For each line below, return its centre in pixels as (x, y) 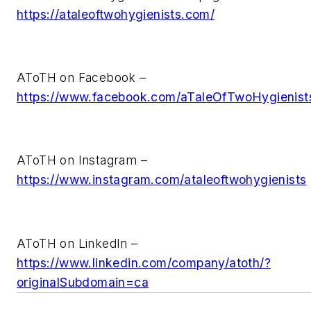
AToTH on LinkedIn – (77, 243)
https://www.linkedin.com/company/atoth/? (144, 262)
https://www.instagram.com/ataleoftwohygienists (162, 180)
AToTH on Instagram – (82, 160)
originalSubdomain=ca (83, 282)
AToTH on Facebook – (82, 78)
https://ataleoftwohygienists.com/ (116, 14)
